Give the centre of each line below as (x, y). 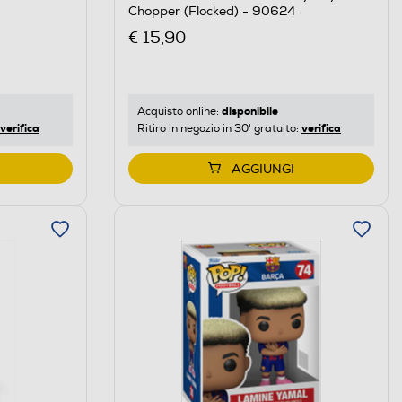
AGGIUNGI (262, 170)
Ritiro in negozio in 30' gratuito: (219, 129)
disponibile (249, 112)
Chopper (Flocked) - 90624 (211, 11)
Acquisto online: (179, 112)
